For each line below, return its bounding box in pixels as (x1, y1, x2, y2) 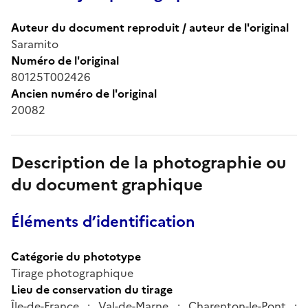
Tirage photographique (11, 264, 133, 281)
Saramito (11, 35, 58, 52)
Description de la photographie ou (11, 150, 286, 175)
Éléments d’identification (11, 210, 195, 233)
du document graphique (11, 172, 203, 197)
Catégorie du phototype (11, 247, 141, 265)
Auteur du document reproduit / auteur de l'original (11, 19, 289, 36)
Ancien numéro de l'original (11, 85, 157, 102)
